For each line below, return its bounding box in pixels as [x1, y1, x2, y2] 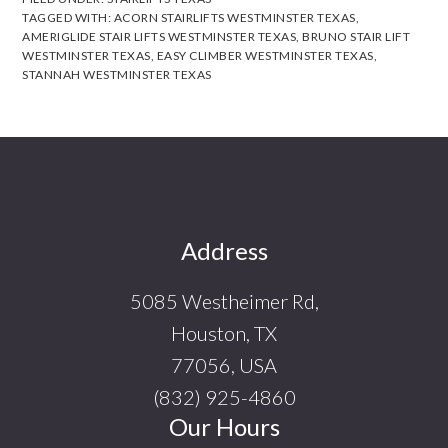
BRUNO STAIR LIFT [302, 29, 411, 45]
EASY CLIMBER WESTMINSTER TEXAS [156, 48, 374, 64]
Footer [19, 235, 109, 272]
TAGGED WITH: [22, 10, 114, 26]
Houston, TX [171, 320, 277, 345]
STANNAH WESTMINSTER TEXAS [22, 67, 212, 83]
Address [180, 235, 268, 265]
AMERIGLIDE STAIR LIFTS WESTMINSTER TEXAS [22, 29, 297, 45]
